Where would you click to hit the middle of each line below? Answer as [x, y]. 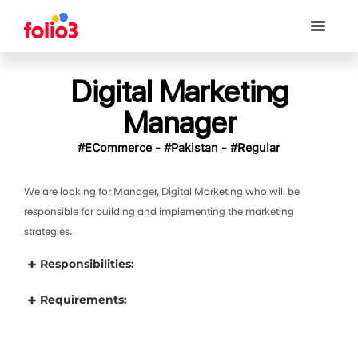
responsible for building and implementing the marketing [159, 213]
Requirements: [84, 300]
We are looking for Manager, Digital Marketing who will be [162, 193]
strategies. [48, 233]
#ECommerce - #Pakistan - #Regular [179, 148]
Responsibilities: [87, 264]
